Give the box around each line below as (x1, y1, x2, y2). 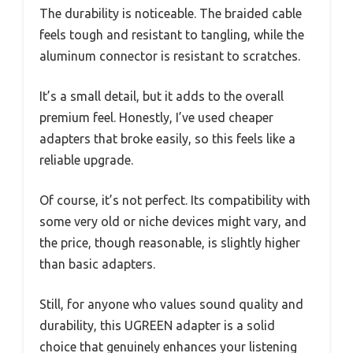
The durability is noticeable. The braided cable (39, 6, 302, 20)
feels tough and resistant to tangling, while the (39, 27, 304, 42)
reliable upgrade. (39, 152, 133, 167)
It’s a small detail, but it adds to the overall (39, 88, 284, 103)
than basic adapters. (39, 256, 155, 271)
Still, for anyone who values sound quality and (39, 296, 303, 311)
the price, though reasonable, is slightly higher (39, 235, 300, 250)
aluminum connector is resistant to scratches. (39, 48, 300, 63)
